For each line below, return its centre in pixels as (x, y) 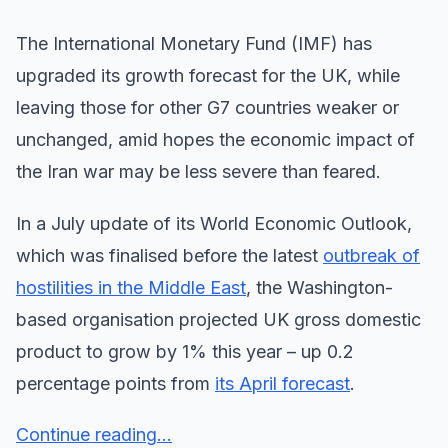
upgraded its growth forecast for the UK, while (208, 75)
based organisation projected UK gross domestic (218, 319)
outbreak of (371, 255)
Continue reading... (94, 434)
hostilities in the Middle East (131, 287)
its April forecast (282, 383)
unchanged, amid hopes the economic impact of (215, 139)
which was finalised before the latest (169, 255)
